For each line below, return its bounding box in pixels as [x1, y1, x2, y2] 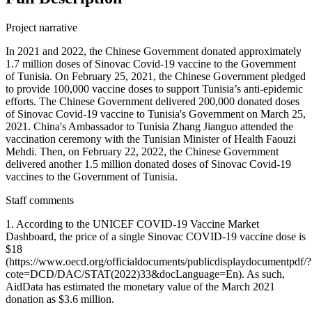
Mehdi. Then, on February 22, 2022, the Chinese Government [6, 146, 279, 158]
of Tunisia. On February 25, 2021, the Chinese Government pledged [6, 70, 306, 83]
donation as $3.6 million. [6, 293, 114, 306]
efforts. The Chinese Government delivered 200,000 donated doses [6, 95, 299, 108]
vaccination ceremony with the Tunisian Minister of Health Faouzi [6, 133, 296, 146]
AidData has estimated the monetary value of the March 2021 [6, 281, 275, 293]
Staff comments [6, 194, 74, 207]
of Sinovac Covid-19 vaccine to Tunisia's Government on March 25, [6, 108, 306, 120]
